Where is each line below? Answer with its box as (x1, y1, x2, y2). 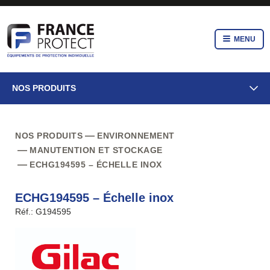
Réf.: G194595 (15, 206, 71, 216)
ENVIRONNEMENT (97, 130, 175, 140)
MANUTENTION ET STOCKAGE (30, 145, 163, 155)
